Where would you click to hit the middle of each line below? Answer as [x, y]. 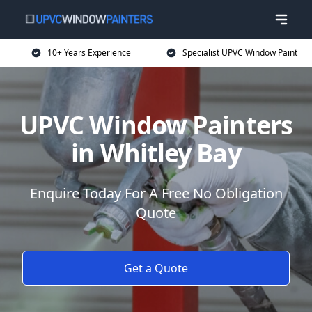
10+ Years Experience [89, 53]
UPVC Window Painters [156, 125]
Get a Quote [156, 268]
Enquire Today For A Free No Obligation [156, 193]
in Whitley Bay [156, 153]
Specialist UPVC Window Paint [240, 53]
